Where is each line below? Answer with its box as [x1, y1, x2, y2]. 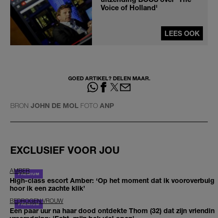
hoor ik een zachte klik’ [10, 184, 85, 193]
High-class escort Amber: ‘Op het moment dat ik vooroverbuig [10, 176, 215, 185]
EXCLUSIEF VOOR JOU [10, 144, 120, 156]
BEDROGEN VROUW [10, 197, 63, 205]
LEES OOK [164, 29, 200, 37]
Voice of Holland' [101, 3, 158, 12]
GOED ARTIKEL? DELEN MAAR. [68, 74, 150, 81]
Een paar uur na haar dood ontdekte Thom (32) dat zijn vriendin [10, 206, 215, 215]
